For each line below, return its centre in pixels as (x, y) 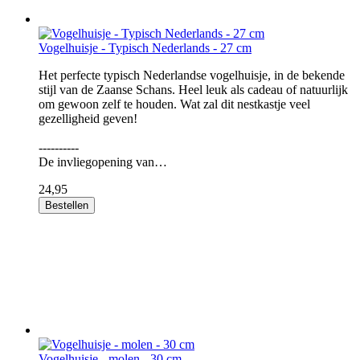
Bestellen (67, 205)
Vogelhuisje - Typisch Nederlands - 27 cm (145, 48)
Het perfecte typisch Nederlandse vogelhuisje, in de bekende (192, 75)
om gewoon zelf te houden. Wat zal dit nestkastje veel (174, 104)
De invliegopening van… (103, 162)
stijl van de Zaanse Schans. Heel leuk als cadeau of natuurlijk (193, 90)
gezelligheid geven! (88, 119)
